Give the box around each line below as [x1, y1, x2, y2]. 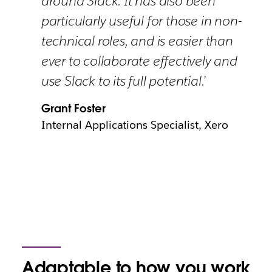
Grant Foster [41, 101, 106, 116]
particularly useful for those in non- [41, 12, 242, 30]
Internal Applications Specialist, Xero [41, 118, 229, 132]
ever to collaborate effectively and [41, 52, 237, 70]
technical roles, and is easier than [41, 32, 233, 50]
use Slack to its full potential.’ [41, 72, 206, 90]
